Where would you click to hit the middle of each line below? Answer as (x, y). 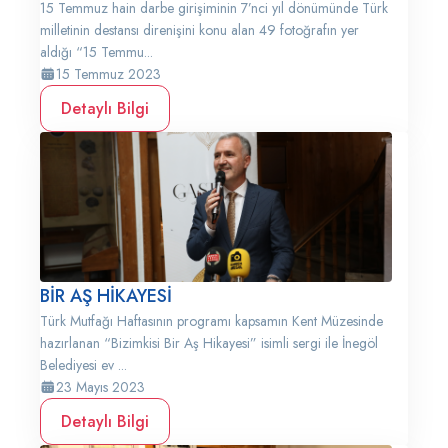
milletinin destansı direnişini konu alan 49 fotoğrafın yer (199, 30)
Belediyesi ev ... (83, 365)
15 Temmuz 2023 (108, 74)
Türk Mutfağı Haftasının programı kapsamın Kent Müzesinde (211, 321)
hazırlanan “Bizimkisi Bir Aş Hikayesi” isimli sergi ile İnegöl (209, 343)
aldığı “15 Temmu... (96, 52)
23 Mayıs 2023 (100, 387)
